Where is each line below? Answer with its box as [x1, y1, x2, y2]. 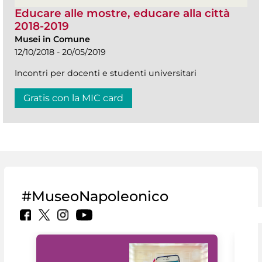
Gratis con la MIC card [23, 92, 123, 104]
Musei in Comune [15, 33, 90, 44]
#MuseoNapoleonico [22, 187, 168, 205]
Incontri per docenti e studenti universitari [15, 67, 196, 78]
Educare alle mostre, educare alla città [15, 6, 230, 20]
